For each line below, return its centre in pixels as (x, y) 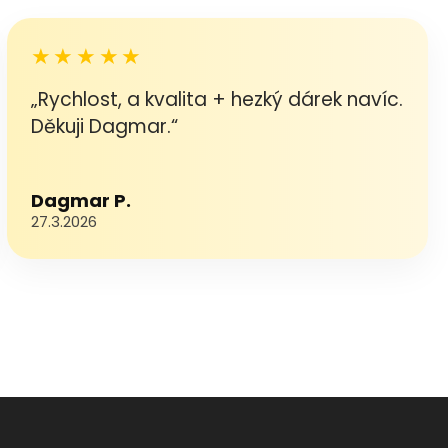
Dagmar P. (80, 200)
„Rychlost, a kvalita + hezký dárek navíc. (216, 99)
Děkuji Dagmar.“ (104, 126)
